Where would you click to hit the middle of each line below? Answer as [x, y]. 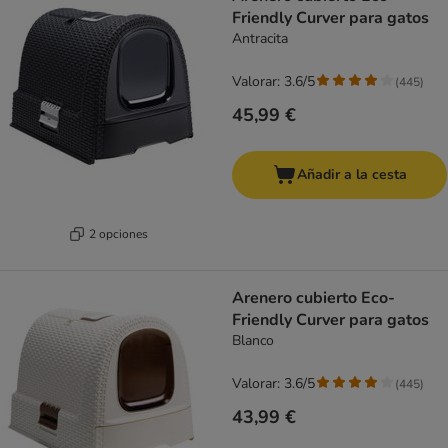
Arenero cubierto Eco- [313, 298]
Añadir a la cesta [351, 175]
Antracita [260, 39]
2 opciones [118, 233]
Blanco [253, 341]
